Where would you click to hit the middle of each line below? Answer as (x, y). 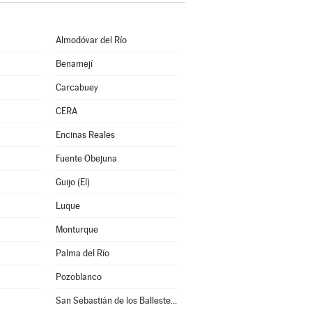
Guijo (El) (72, 182)
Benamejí (74, 64)
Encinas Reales (85, 135)
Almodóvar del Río (91, 40)
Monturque (77, 229)
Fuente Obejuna (86, 158)
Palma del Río (82, 253)
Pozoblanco (78, 277)
